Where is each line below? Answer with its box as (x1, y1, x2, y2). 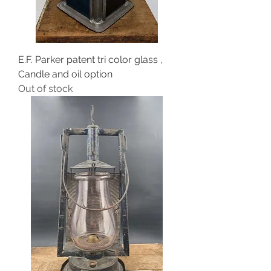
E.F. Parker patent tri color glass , (18, 53, 163, 65)
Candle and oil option (18, 68, 113, 80)
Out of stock (18, 82, 73, 94)
